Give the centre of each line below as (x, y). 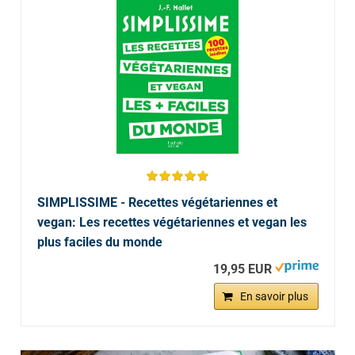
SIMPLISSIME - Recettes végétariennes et (157, 202)
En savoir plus (274, 296)
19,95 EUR (242, 269)
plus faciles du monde (99, 242)
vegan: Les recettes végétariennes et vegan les (172, 222)
